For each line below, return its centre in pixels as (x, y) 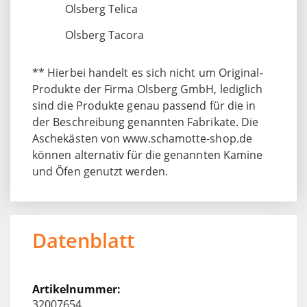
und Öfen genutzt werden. (100, 171)
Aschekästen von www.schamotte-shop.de (142, 138)
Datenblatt (83, 240)
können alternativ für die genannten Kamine (148, 155)
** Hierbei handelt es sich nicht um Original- (148, 72)
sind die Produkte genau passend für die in (144, 105)
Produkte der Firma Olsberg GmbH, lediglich (148, 89)
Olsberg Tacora (105, 35)
